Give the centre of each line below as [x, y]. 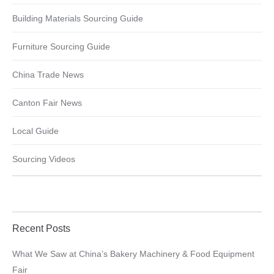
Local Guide [35, 131]
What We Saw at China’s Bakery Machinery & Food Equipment [133, 254]
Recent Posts [41, 229]
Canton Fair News [47, 103]
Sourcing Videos [44, 159]
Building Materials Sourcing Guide [78, 19]
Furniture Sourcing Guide [61, 47]
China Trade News [48, 75]
